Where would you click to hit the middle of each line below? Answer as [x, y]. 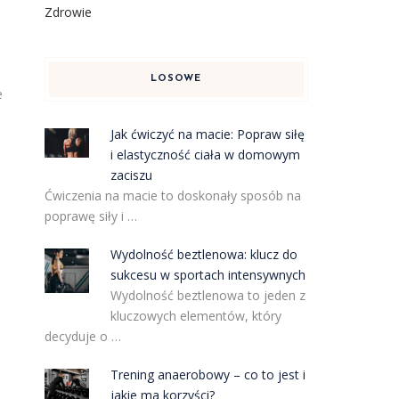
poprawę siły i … [90, 216]
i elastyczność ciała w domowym [206, 155]
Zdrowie [68, 12]
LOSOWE [176, 79]
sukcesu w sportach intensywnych [208, 275]
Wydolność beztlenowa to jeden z [208, 295]
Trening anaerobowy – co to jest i [208, 375]
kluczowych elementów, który [196, 316]
